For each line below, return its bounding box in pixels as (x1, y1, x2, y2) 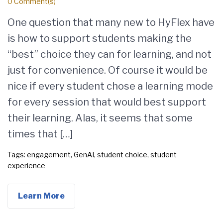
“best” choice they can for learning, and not (7, 48, 212, 60)
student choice (97, 150, 147, 159)
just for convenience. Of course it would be (7, 64, 208, 76)
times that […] (7, 128, 73, 140)
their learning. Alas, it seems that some (7, 112, 193, 124)
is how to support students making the (7, 32, 192, 44)
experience (7, 161, 45, 170)
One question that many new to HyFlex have (7, 16, 215, 28)
